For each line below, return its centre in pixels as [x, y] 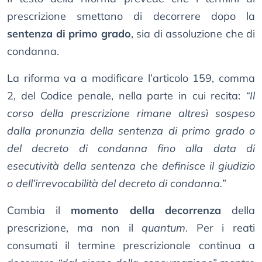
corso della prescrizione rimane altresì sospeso [131, 113]
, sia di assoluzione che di [193, 34]
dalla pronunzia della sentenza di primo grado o [131, 131]
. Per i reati [220, 228]
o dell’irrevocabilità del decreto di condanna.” [116, 184]
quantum [164, 228]
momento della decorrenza [146, 211]
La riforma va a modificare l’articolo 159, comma [131, 78]
